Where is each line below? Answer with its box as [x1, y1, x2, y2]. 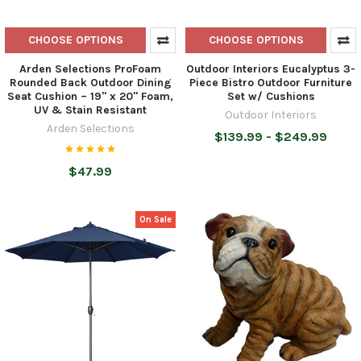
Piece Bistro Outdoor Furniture [189, 75, 352, 89]
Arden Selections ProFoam [19, 61, 161, 76]
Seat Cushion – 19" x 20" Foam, [7, 89, 173, 103]
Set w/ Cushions [226, 89, 315, 103]
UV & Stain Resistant [34, 102, 147, 117]
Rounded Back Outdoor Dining [9, 75, 172, 89]
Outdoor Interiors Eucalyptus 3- [186, 61, 355, 76]
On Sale [139, 214, 172, 225]
